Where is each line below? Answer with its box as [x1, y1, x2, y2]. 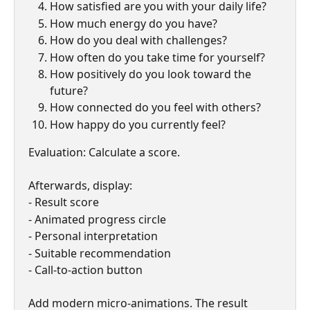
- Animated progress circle [28, 211, 166, 227]
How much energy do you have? [50, 15, 217, 31]
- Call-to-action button [28, 262, 143, 278]
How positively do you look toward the [50, 66, 254, 82]
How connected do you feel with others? [50, 100, 261, 116]
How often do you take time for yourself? [50, 49, 265, 65]
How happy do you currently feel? [50, 116, 226, 132]
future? [50, 83, 88, 99]
